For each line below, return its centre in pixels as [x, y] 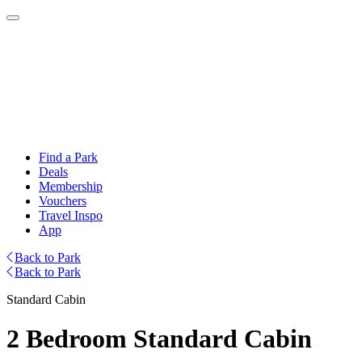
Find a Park [68, 157]
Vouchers [63, 201]
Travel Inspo [71, 215]
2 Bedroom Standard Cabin [159, 339]
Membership [71, 186]
